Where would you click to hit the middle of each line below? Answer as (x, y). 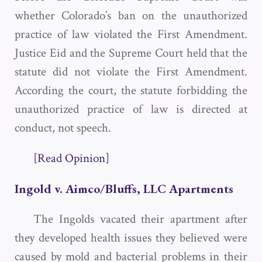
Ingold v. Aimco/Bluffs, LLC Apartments (124, 189)
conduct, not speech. (63, 128)
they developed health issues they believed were (131, 238)
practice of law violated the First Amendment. (131, 34)
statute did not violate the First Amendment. (131, 72)
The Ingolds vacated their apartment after (140, 219)
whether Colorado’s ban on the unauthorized (131, 15)
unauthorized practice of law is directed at (131, 109)
